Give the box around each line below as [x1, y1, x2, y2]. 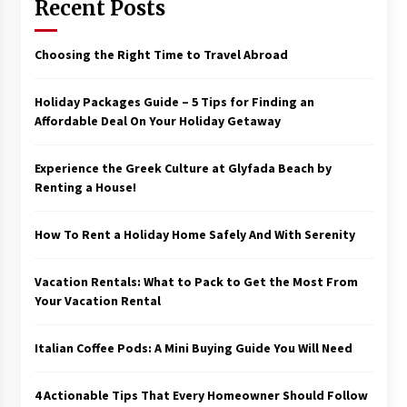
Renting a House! [34, 178, 136, 195]
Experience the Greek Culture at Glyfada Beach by [34, 159, 332, 176]
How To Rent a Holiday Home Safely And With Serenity [34, 225, 355, 243]
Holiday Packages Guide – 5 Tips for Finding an [34, 93, 314, 110]
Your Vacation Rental [34, 292, 161, 309]
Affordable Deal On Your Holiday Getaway [34, 112, 281, 129]
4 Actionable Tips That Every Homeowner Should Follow [34, 386, 368, 403]
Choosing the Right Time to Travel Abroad [34, 45, 288, 63]
